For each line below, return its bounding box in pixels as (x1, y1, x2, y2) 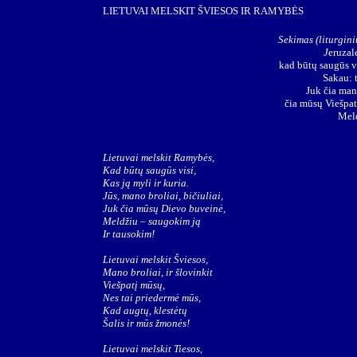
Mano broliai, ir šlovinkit (103, 266, 213, 278)
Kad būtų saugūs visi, (103, 164, 196, 176)
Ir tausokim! (103, 228, 155, 240)
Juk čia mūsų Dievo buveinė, (103, 202, 226, 214)
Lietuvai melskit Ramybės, (103, 151, 214, 163)
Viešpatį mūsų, (103, 279, 165, 291)
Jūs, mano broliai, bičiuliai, (103, 190, 223, 202)
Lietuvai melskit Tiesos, (103, 343, 202, 355)
